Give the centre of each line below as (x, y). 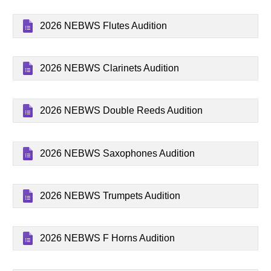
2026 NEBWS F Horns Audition (108, 238)
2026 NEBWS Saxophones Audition (118, 153)
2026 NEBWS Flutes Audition (104, 25)
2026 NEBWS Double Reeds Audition (122, 111)
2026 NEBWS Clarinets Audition (110, 68)
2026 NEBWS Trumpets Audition (110, 196)
